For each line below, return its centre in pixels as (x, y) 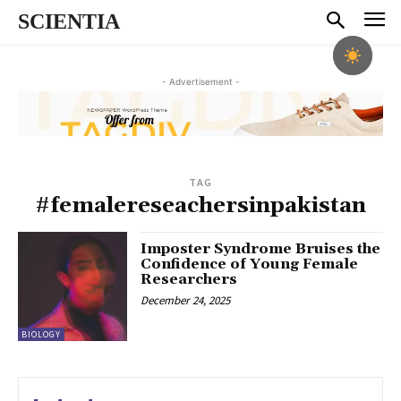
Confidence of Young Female (250, 264)
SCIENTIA (69, 21)
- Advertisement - (200, 81)
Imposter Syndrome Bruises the (261, 249)
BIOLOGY (41, 335)
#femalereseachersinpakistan (200, 206)
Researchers (189, 280)
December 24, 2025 (186, 301)
